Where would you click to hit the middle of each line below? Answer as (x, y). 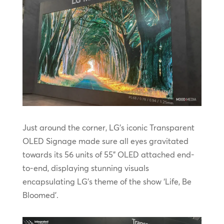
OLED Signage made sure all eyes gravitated (105, 141)
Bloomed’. (40, 195)
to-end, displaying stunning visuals (85, 168)
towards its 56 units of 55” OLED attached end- (108, 154)
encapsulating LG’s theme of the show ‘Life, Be (107, 181)
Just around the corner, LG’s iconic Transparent (108, 127)
